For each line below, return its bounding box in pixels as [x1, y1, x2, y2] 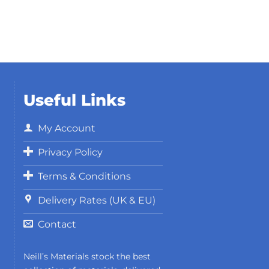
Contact [37, 218, 76, 230]
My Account [37, 122, 95, 134]
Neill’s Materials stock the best [23, 251, 151, 262]
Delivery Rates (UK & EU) [37, 194, 156, 206]
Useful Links [23, 91, 125, 110]
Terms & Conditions [37, 170, 131, 182]
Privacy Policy [37, 146, 103, 158]
